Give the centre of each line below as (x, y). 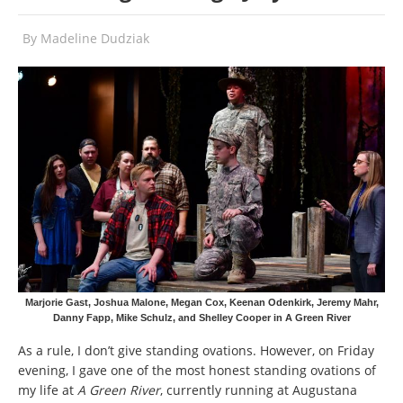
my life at (48, 390)
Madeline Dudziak (95, 38)
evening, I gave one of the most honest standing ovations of (197, 370)
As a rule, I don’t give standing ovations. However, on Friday (196, 350)
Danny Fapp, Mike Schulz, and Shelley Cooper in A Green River (201, 318)
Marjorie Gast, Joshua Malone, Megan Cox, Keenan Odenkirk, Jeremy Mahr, (201, 303)
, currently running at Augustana (259, 390)
